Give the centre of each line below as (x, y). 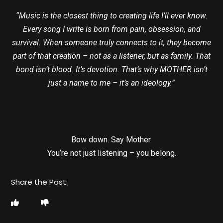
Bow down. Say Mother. (111, 139)
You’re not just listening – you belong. (111, 153)
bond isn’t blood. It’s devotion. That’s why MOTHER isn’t (111, 69)
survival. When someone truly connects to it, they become (111, 42)
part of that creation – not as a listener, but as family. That (111, 56)
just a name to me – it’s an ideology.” (111, 83)
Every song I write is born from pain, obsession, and (111, 29)
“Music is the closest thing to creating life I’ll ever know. (111, 15)
